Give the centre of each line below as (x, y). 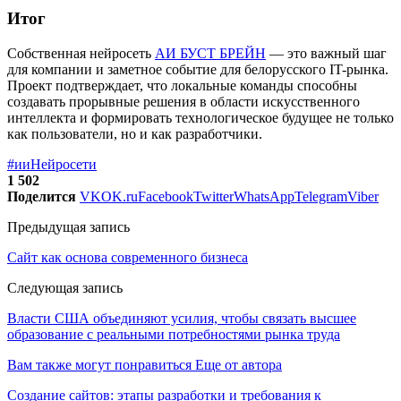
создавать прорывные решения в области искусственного (183, 102)
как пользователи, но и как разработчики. (135, 134)
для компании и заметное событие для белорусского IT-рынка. (198, 69)
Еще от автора (239, 365)
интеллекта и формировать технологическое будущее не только (200, 118)
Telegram (321, 196)
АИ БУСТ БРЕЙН (210, 53)
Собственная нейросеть (81, 53)
